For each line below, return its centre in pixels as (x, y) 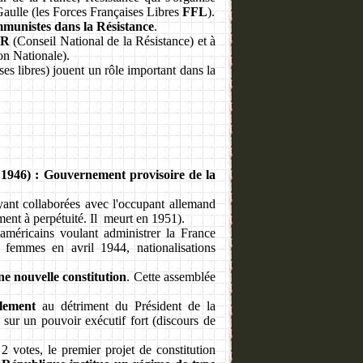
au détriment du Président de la (126, 305)
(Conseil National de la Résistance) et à (113, 41)
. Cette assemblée (171, 276)
